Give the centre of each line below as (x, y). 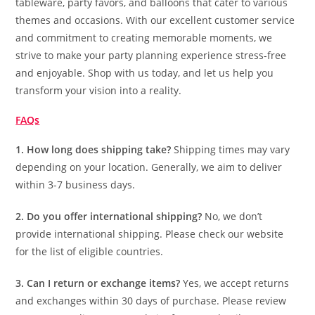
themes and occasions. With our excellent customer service (155, 20)
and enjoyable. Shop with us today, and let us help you (145, 73)
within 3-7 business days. (76, 185)
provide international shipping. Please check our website (150, 234)
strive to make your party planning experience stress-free (151, 55)
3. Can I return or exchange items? (98, 283)
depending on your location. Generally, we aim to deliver (149, 167)
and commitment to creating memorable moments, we (144, 38)
